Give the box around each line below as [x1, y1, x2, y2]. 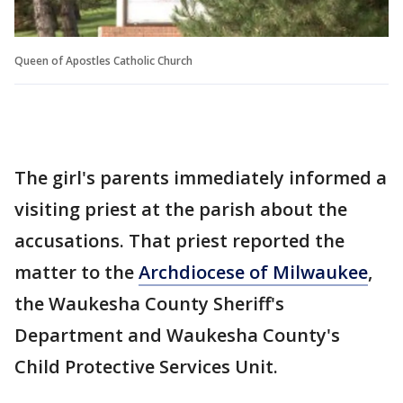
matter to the [14, 259, 139, 284]
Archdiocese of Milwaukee [139, 259, 368, 284]
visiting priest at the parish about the [14, 196, 347, 221]
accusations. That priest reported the [14, 228, 345, 253]
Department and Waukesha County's [14, 322, 340, 347]
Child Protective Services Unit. [14, 354, 278, 379]
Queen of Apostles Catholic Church [14, 52, 193, 68]
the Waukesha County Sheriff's [14, 291, 284, 316]
